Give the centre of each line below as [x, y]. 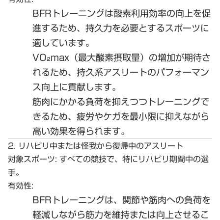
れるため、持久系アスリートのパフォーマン [121, 72]
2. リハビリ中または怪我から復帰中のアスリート [96, 146]
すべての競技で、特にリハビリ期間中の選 [133, 159]
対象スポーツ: [32, 159]
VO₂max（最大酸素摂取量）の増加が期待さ [122, 57]
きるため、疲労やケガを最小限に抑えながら [121, 116]
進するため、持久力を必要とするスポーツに [121, 28]
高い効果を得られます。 [81, 131]
